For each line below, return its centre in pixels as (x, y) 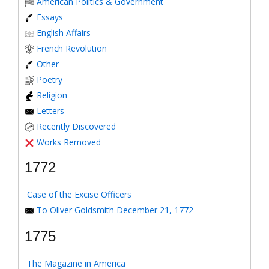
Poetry (50, 80)
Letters (50, 111)
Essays (50, 17)
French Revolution (72, 48)
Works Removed (69, 142)
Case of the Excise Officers (79, 194)
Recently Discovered (76, 126)
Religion (52, 95)
